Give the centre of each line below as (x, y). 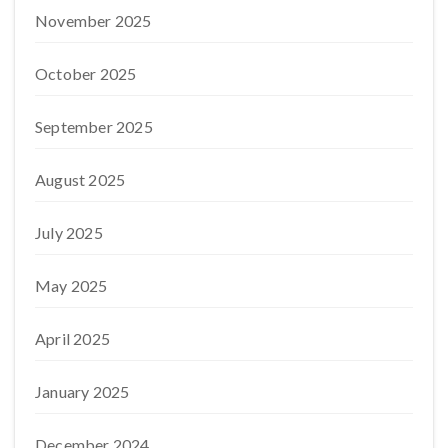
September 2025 (94, 126)
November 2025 (93, 20)
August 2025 (80, 179)
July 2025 (69, 232)
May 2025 (71, 285)
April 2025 (72, 338)
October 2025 (86, 73)
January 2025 (82, 391)
